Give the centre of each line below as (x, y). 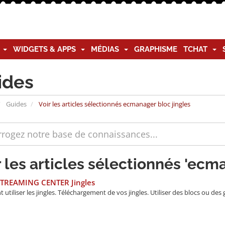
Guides (16, 104)
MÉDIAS (107, 49)
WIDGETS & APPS (46, 49)
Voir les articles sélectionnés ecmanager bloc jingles (114, 104)
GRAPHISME (156, 49)
